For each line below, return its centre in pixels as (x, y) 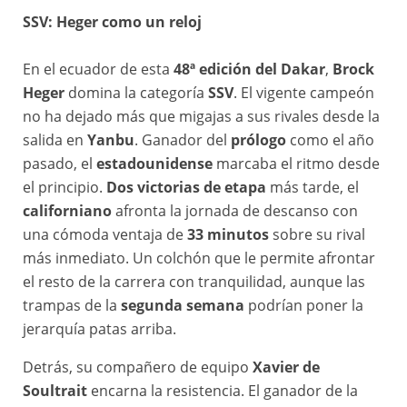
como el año (330, 140)
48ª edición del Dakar (249, 69)
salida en (55, 140)
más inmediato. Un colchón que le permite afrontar (199, 258)
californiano (67, 211)
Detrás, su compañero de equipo (138, 367)
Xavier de (286, 367)
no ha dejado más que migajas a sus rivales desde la (201, 117)
